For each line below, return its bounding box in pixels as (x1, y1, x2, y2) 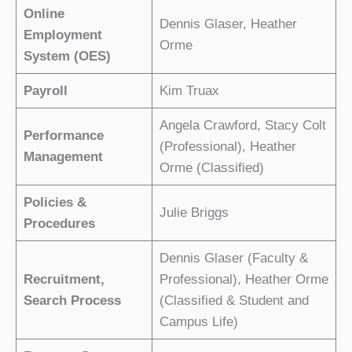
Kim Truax (159, 82, 219, 98)
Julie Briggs (159, 204, 229, 220)
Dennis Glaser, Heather (159, 16, 297, 31)
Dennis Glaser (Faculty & (159, 250, 308, 266)
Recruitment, (23, 271, 104, 287)
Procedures (23, 215, 95, 231)
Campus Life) (159, 313, 238, 329)
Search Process (23, 292, 121, 308)
